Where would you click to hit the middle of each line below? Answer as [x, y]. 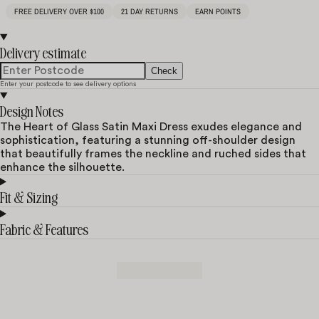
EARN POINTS [218, 12]
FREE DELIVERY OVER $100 [59, 12]
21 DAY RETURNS [150, 12]
